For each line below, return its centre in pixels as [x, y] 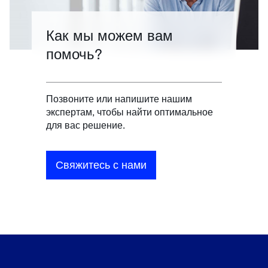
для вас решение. [86, 124]
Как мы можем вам [110, 35]
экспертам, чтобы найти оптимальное [130, 111]
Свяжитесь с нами [101, 165]
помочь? [74, 53]
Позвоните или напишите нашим [119, 98]
